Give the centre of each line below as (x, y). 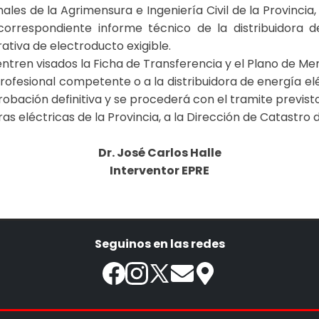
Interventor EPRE (159, 171)
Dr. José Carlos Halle (159, 153)
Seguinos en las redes (159, 244)
